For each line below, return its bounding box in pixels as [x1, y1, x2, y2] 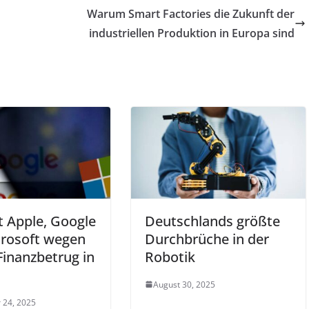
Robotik [145, 247, 195, 266]
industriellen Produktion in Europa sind [89, 26, 295, 41]
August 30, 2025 [153, 278, 215, 290]
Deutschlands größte [145, 211, 280, 230]
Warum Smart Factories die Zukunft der [87, 6, 295, 21]
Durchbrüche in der [145, 229, 269, 248]
